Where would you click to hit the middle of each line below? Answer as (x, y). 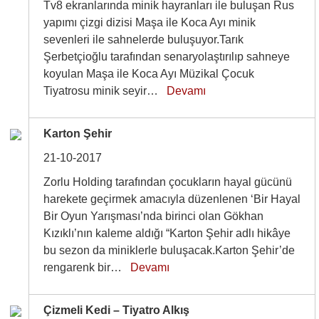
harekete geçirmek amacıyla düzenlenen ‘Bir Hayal (172, 199)
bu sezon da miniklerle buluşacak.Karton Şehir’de (169, 250)
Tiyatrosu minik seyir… (105, 91)
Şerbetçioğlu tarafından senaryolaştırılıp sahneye (167, 57)
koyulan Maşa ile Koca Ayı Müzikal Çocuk (149, 74)
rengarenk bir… (87, 267)
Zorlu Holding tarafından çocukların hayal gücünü (168, 182)
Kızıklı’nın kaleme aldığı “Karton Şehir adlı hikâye (167, 233)
